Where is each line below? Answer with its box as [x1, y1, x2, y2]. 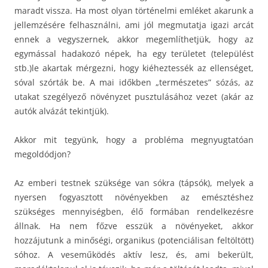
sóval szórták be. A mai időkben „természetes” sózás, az [14, 76, 254, 88]
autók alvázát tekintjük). [14, 105, 109, 117]
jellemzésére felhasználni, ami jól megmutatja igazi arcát [14, 19, 254, 31]
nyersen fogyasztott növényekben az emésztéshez [14, 191, 254, 203]
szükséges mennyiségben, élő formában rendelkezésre [14, 205, 254, 217]
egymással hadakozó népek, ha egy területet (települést [14, 47, 254, 59]
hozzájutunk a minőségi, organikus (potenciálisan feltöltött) [14, 234, 254, 246]
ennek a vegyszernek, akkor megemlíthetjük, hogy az [14, 33, 254, 45]
